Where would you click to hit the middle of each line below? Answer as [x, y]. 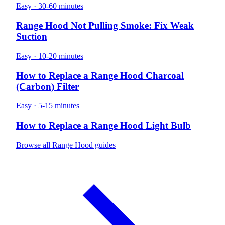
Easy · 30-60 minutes [50, 6]
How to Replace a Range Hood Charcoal [100, 75]
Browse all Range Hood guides [66, 145]
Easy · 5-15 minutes [48, 106]
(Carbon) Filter [47, 86]
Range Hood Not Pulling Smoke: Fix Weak [105, 26]
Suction [32, 37]
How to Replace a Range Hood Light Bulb [103, 125]
